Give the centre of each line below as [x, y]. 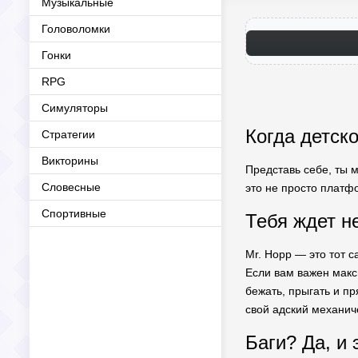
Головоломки [76, 29]
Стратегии [68, 134]
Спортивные [74, 213]
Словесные [71, 187]
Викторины [70, 161]
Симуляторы [75, 108]
